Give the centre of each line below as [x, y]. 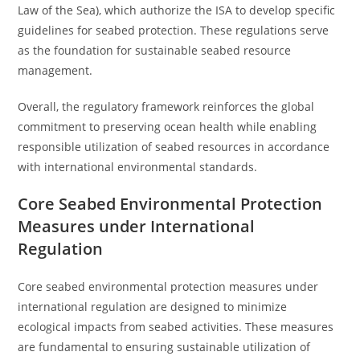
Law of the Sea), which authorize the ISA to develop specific [177, 10]
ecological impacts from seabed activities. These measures [176, 327]
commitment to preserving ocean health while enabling [168, 127]
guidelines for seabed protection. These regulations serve [174, 30]
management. [55, 70]
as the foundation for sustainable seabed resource [155, 50]
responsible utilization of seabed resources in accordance [174, 147]
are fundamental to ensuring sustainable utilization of [164, 347]
